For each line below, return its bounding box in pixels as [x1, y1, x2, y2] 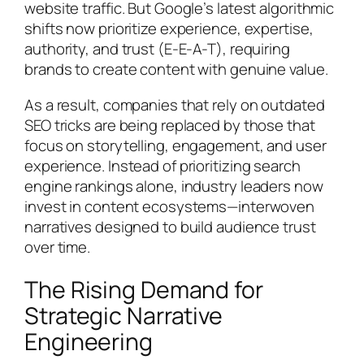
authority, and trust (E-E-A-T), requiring [24, 38, 290, 60]
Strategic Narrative [24, 299, 223, 331]
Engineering [24, 325, 153, 357]
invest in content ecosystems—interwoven [24, 195, 315, 217]
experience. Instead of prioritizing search [24, 154, 301, 176]
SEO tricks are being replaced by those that [24, 114, 315, 136]
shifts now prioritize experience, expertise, [24, 18, 314, 40]
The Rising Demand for [24, 273, 263, 305]
